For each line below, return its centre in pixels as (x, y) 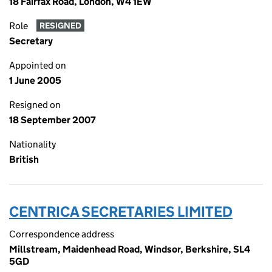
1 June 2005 (35, 80)
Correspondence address (62, 234)
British (24, 159)
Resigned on (35, 105)
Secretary (31, 41)
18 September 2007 (53, 120)
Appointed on (38, 65)
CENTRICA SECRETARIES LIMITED (121, 212)
